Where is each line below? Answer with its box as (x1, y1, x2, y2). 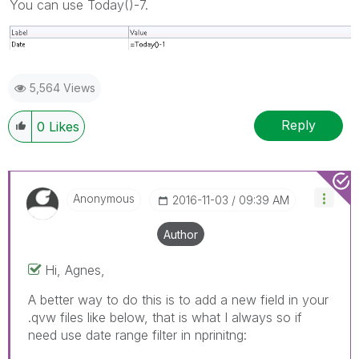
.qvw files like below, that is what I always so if (28, 309, 302, 325)
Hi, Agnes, (45, 261, 105, 278)
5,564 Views (30, 80, 95, 95)
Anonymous (73, 191, 135, 205)
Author (163, 227, 198, 241)
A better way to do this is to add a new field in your (28, 291, 329, 308)
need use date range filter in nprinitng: (28, 326, 247, 343)
